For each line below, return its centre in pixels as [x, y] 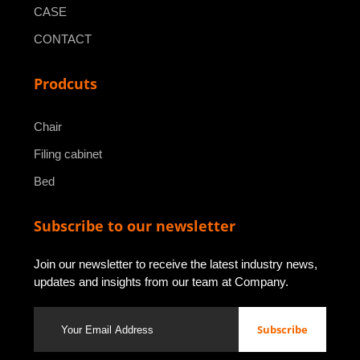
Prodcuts [65, 84]
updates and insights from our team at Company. [161, 282]
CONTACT [62, 39]
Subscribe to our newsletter [134, 226]
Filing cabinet [67, 154]
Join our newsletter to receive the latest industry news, [175, 264]
